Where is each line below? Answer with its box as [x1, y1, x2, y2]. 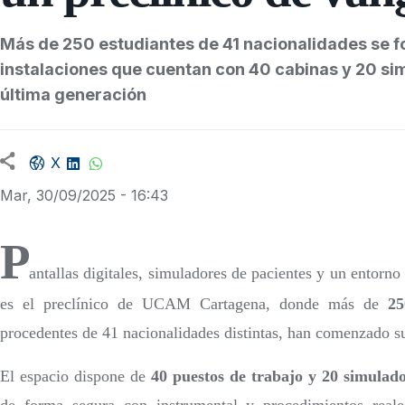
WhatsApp [103, 145, 175, 164]
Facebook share [45, 145, 157, 164]
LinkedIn [81, 145, 139, 164]
